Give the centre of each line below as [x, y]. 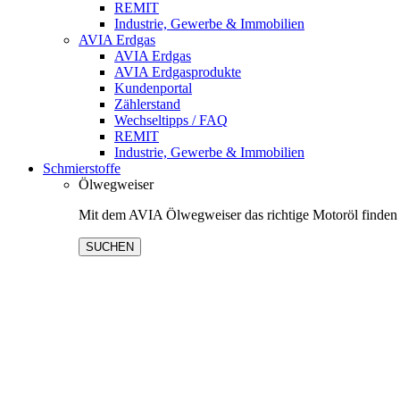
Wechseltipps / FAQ [171, 120]
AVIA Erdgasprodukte [178, 72]
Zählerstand [147, 104]
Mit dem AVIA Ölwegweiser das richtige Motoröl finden [238, 215]
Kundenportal [153, 88]
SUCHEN [110, 247]
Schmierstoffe [82, 168]
